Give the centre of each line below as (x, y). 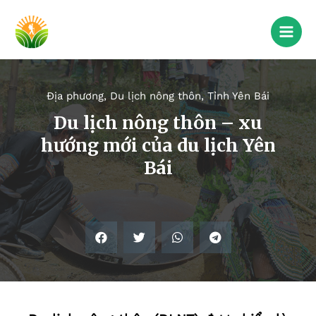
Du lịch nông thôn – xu (158, 123)
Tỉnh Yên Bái (238, 96)
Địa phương (75, 96)
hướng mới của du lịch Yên (158, 146)
